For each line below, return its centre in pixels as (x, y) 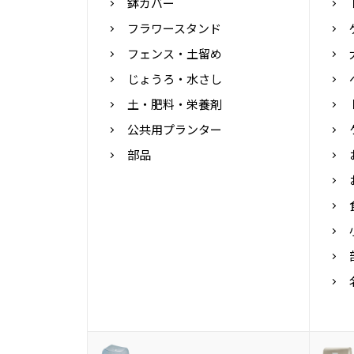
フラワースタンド (174, 28)
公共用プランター (174, 129)
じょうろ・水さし (174, 78)
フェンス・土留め (174, 53)
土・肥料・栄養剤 (174, 104)
